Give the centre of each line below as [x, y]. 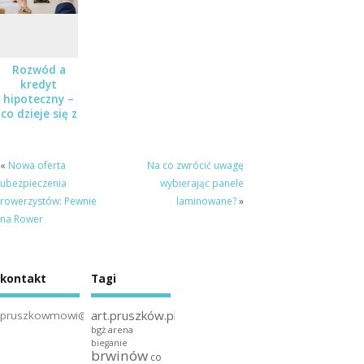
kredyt [39, 85]
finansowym [39, 143]
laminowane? [206, 201]
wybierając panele [201, 184]
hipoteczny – [39, 100]
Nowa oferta [37, 166]
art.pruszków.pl [133, 315]
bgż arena [112, 329]
